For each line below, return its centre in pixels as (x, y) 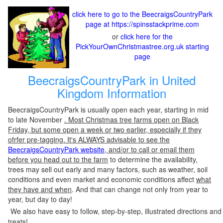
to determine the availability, (153, 159)
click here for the (146, 36)
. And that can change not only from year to (140, 189)
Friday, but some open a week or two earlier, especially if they (105, 129)
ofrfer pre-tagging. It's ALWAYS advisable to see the (89, 139)
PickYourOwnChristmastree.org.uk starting (142, 46)
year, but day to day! (40, 199)
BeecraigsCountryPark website (56, 149)
